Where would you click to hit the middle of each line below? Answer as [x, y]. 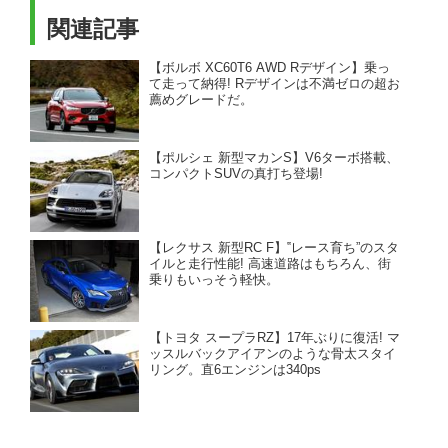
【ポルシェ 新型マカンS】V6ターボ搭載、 [274, 158]
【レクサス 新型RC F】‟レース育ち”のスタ [274, 248]
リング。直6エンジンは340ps [235, 370]
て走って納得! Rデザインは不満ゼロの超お [275, 84]
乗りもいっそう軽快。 [214, 280]
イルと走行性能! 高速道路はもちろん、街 [270, 264]
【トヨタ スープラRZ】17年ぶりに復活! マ [275, 338]
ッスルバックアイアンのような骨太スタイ [273, 354]
